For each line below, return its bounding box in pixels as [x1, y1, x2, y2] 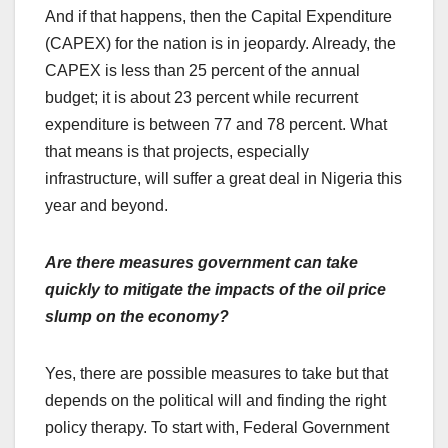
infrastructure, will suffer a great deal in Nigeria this [45, 170, 402, 188]
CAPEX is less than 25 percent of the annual [45, 62, 360, 80]
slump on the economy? [45, 308, 229, 326]
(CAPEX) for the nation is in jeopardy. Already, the [45, 35, 396, 53]
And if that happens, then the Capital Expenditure [45, 8, 392, 26]
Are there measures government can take [45, 254, 358, 272]
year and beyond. [45, 197, 168, 215]
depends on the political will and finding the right [45, 392, 386, 410]
